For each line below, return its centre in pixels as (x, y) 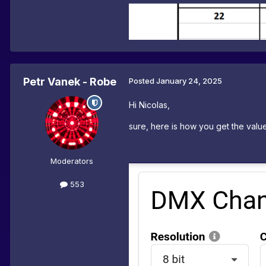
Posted (142, 81)
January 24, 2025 (189, 81)
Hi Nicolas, (149, 105)
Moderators (72, 161)
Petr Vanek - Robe (69, 82)
